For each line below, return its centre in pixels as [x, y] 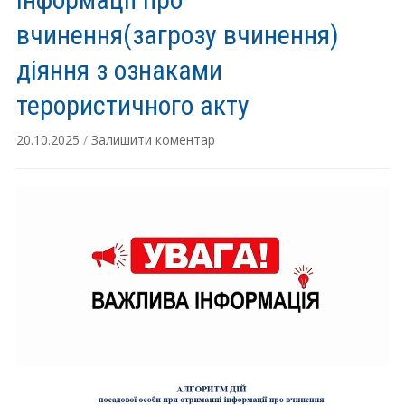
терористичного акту [132, 105]
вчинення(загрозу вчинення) [177, 35]
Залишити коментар [153, 140]
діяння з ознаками [119, 70]
